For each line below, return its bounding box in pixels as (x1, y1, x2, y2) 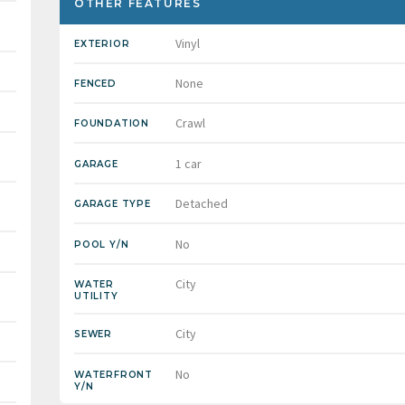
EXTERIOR (74, 37, 130, 50)
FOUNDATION (74, 118, 149, 130)
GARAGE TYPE (74, 198, 151, 211)
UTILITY (74, 289, 118, 302)
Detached (175, 195, 228, 212)
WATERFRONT (74, 368, 153, 381)
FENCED (74, 77, 117, 89)
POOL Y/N (74, 238, 129, 250)
